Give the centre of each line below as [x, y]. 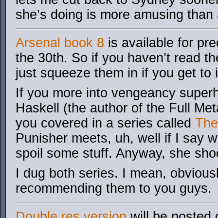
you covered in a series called [105, 123]
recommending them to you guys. [114, 188]
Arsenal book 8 [60, 43]
